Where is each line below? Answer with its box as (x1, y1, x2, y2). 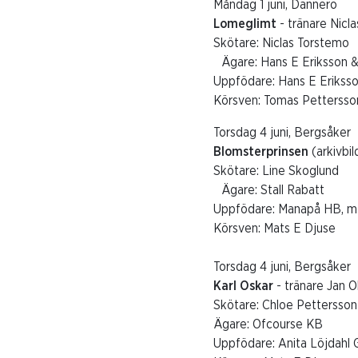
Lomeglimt (213, 18, 280, 31)
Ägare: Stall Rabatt (213, 184, 324, 197)
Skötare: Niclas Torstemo (213, 37, 349, 50)
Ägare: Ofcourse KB (213, 318, 323, 332)
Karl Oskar (213, 280, 276, 293)
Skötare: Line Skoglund (213, 165, 339, 178)
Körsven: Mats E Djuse (213, 222, 336, 236)
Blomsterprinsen (213, 145, 308, 159)
